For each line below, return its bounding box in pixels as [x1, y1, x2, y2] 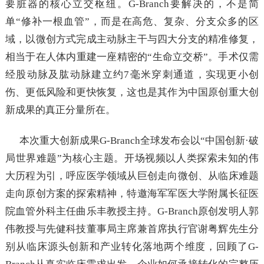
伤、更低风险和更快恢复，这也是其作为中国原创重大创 [5, 86, 259, 98]
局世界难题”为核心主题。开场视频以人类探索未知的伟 [5, 152, 259, 164]
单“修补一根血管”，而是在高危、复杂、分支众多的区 [5, 15, 259, 27]
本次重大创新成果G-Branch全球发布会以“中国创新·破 [19, 134, 259, 146]
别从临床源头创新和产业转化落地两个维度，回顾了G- [5, 240, 259, 252]
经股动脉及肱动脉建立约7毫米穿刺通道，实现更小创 [5, 68, 259, 80]
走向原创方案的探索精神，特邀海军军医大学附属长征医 [5, 187, 259, 199]
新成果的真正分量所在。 [5, 104, 115, 115]
